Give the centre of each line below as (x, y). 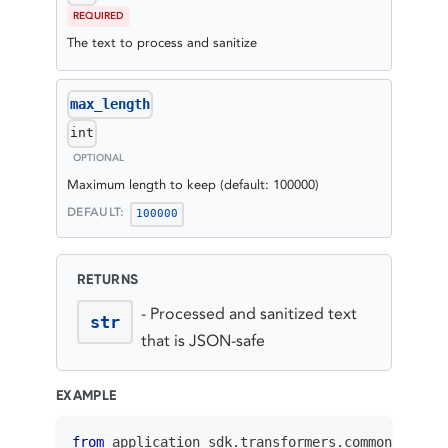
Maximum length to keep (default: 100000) (193, 184)
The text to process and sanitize (162, 42)
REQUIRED (98, 15)
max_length (110, 104)
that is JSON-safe (202, 340)
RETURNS (108, 279)
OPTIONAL (98, 157)
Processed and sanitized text (253, 313)
